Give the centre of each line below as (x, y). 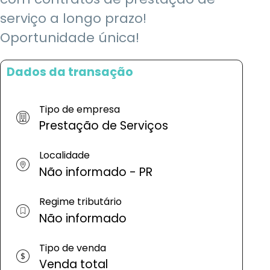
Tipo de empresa (80, 109)
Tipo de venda (73, 248)
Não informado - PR (96, 172)
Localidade (64, 155)
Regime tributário (80, 202)
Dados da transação (70, 72)
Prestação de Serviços (104, 126)
